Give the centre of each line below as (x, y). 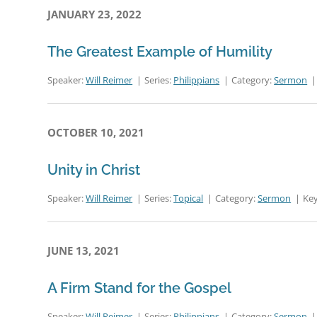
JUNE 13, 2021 (84, 250)
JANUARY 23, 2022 (95, 14)
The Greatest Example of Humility (160, 52)
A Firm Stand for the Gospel (140, 288)
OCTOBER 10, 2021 (96, 132)
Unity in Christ (94, 170)
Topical (189, 198)
